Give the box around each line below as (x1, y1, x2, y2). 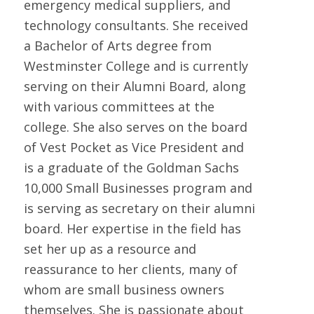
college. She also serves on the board (23, 118, 247, 136)
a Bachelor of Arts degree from (23, 37, 212, 55)
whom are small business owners (23, 281, 224, 299)
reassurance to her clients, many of (23, 261, 238, 278)
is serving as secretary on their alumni (23, 200, 255, 217)
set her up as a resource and (23, 240, 196, 258)
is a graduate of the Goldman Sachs (23, 159, 239, 177)
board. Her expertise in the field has (23, 220, 241, 238)
